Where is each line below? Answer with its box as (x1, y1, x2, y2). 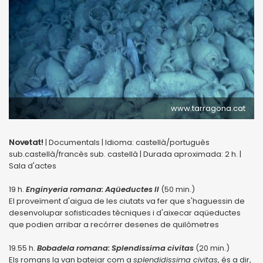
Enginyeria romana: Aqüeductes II (26, 183, 159, 195)
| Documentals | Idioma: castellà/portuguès (43, 136, 210, 148)
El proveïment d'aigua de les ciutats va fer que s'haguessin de (9, 195, 245, 207)
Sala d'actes (9, 160, 56, 171)
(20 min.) (194, 242, 230, 254)
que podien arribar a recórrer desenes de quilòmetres (9, 218, 219, 230)
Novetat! (9, 136, 43, 148)
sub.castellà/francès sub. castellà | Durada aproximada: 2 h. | (9, 148, 241, 160)
